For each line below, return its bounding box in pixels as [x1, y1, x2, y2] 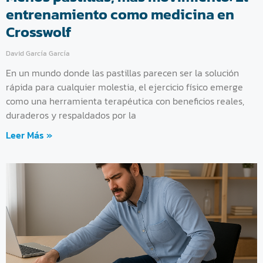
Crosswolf [6, 20, 71, 43]
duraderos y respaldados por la [6, 107, 136, 122]
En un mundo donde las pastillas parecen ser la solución [6, 65, 239, 80]
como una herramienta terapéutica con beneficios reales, [6, 93, 244, 108]
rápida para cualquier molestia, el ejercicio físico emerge [6, 79, 243, 94]
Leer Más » [6, 127, 52, 142]
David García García [6, 48, 70, 59]
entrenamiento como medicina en [6, 2, 234, 25]
